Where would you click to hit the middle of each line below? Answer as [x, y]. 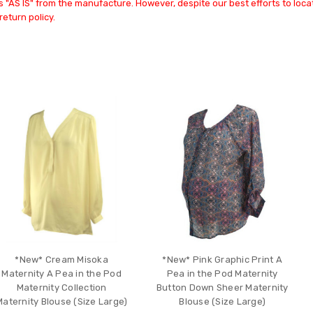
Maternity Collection [61, 287]
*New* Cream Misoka [61, 259]
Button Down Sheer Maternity [222, 287]
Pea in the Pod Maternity [222, 273]
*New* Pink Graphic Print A [222, 259]
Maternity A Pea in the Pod [61, 273]
